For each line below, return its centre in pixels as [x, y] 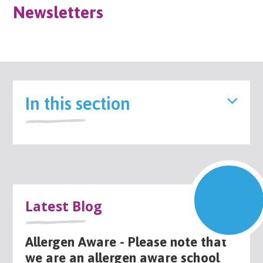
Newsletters [58, 12]
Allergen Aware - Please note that [126, 242]
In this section [77, 102]
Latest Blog [63, 206]
